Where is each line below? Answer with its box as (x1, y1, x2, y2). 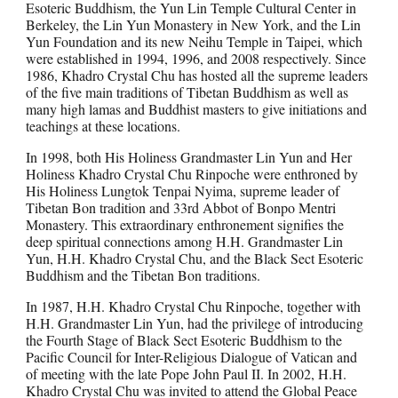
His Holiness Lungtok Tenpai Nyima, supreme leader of (26, 181, 340, 200)
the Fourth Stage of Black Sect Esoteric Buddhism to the (26, 330, 343, 349)
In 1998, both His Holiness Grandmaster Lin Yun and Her (26, 147, 353, 166)
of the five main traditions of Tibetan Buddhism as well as (26, 83, 349, 101)
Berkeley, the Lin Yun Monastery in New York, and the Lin (26, 15, 362, 34)
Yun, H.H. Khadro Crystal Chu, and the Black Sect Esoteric (26, 249, 364, 267)
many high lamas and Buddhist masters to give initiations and (26, 99, 368, 118)
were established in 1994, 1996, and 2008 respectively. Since (26, 49, 367, 68)
